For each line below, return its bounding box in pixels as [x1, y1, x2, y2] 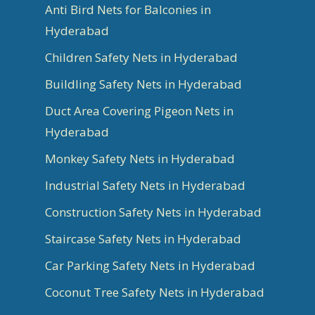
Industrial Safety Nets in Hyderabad [45, 176, 245, 193]
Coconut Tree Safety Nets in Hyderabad [45, 283, 264, 300]
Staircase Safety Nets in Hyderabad [45, 230, 241, 247]
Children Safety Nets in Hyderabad [45, 49, 238, 65]
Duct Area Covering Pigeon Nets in [45, 102, 233, 119]
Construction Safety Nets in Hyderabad [45, 203, 262, 220]
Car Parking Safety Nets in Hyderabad [45, 257, 255, 274]
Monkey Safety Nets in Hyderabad [45, 150, 235, 167]
